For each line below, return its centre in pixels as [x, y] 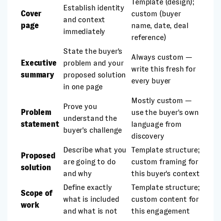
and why [77, 173]
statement [40, 124]
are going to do [90, 162]
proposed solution [95, 75]
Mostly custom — [162, 100]
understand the [90, 118]
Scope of [37, 193]
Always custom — [162, 57]
